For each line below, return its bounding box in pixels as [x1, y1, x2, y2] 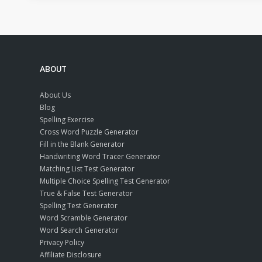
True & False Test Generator [40, 188, 133, 198]
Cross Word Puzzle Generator [40, 126, 139, 137]
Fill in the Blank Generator [40, 139, 125, 149]
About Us [40, 89, 71, 100]
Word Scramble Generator [40, 212, 127, 223]
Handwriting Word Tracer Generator [40, 151, 160, 161]
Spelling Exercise [40, 114, 94, 125]
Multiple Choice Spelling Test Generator [40, 175, 170, 186]
